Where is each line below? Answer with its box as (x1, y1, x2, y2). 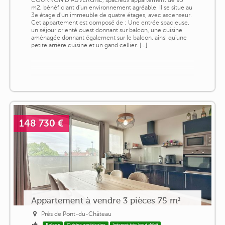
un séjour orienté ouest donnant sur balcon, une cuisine (31, 26, 182, 34)
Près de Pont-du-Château (41, 210, 112, 217)
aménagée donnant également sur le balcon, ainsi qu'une (31, 34, 187, 41)
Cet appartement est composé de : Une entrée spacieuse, (31, 19, 189, 26)
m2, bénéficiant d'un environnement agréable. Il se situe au (31, 4, 192, 11)
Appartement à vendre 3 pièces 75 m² (31, 195, 180, 205)
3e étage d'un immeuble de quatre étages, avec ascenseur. (31, 11, 192, 19)
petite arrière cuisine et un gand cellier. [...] (31, 41, 147, 49)
